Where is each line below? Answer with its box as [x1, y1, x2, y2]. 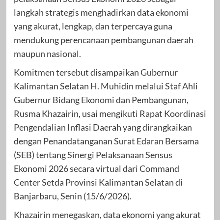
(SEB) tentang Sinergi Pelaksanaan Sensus [13, 149, 172, 160]
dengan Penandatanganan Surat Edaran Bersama [13, 135, 199, 146]
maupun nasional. [13, 48, 81, 59]
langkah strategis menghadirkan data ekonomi [13, 6, 189, 18]
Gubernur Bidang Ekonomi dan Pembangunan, [13, 94, 189, 105]
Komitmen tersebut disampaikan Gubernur [13, 66, 178, 78]
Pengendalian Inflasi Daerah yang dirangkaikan [13, 121, 192, 133]
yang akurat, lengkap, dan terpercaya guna [13, 20, 172, 31]
